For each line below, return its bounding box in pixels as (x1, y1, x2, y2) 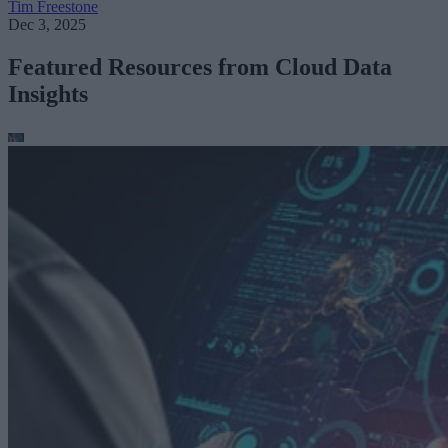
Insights (8, 81, 88, 108)
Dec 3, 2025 (8, 16, 86, 34)
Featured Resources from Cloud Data (8, 54, 392, 81)
